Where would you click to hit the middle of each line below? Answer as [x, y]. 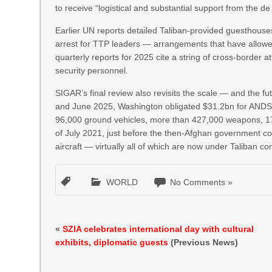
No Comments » [202, 182]
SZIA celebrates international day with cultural [158, 229]
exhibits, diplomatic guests [112, 242]
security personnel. [92, 70]
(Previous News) [203, 242]
